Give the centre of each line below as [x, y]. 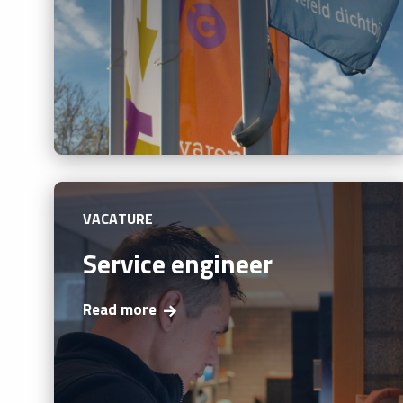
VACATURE [118, 218]
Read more [120, 310]
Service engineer [178, 263]
